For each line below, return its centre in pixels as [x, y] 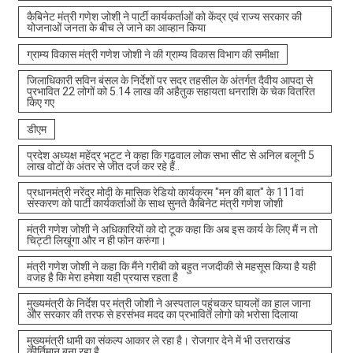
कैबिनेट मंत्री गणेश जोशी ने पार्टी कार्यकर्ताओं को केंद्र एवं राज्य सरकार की [164, 16]
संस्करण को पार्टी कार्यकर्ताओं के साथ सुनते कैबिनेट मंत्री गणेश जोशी [154, 203]
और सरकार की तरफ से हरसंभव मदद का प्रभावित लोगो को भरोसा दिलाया [162, 314]
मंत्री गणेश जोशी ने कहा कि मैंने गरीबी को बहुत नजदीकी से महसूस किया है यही [171, 266]
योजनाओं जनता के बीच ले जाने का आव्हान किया [116, 27]
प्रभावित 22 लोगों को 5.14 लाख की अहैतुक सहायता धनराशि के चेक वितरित [171, 91]
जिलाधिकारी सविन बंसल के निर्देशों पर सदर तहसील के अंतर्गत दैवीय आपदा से [169, 80]
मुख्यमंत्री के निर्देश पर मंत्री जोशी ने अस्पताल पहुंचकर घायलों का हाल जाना [168, 303]
